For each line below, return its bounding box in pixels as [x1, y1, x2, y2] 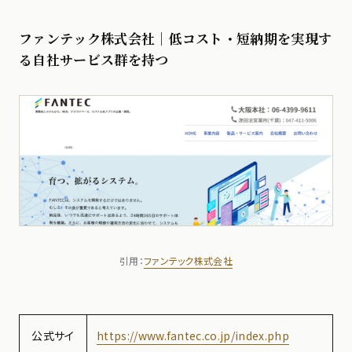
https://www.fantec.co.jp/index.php [97, 328, 289, 344]
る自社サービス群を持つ [19, 49, 169, 70]
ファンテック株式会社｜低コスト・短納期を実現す [19, 28, 332, 49]
